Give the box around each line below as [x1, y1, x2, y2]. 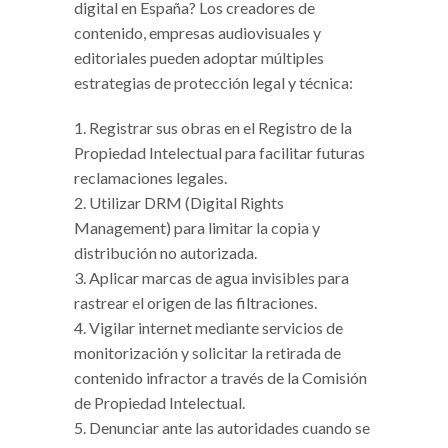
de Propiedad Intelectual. [74, 392, 245, 412]
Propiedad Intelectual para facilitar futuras [74, 142, 365, 162]
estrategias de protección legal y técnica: [74, 72, 353, 92]
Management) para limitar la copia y [74, 217, 320, 237]
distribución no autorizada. [74, 242, 257, 262]
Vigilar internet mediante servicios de [89, 317, 343, 337]
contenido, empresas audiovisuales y [74, 22, 321, 42]
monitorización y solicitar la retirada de [74, 342, 341, 362]
